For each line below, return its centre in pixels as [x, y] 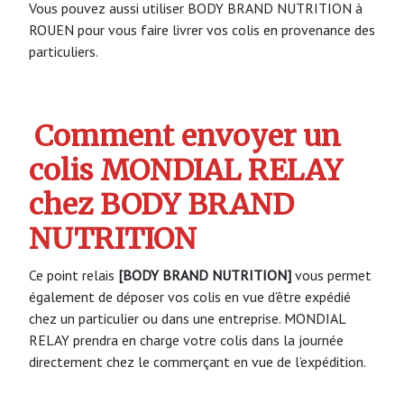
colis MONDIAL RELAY [186, 171]
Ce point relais [73, 275]
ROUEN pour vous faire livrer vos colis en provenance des [202, 29]
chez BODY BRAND [161, 205]
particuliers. [64, 51]
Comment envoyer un [188, 137]
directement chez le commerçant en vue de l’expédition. [197, 361]
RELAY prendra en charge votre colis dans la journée [186, 340]
